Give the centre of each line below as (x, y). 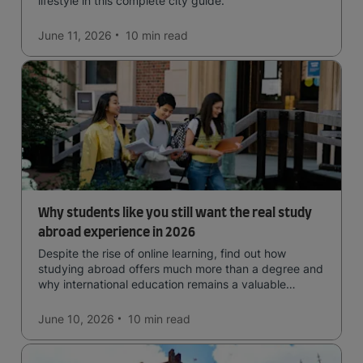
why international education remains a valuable (162, 284)
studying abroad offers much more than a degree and (181, 268)
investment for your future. (109, 299)
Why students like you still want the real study (175, 213)
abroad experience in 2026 (117, 232)
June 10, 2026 (76, 318)
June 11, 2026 (75, 35)
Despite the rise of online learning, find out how (162, 253)
